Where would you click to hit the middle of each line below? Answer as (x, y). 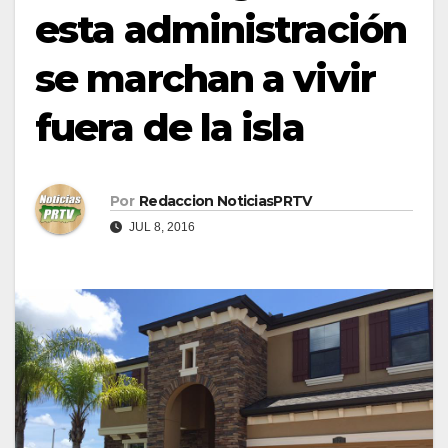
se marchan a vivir (205, 78)
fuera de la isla (169, 127)
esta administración (220, 29)
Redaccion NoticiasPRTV (225, 200)
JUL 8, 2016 (160, 226)
